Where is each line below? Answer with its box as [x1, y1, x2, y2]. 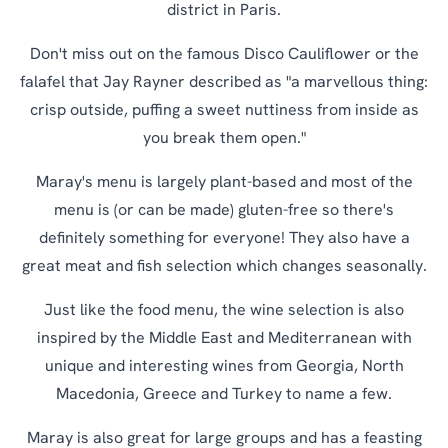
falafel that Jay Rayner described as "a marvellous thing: [20, 74, 428, 91]
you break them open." [142, 130, 306, 147]
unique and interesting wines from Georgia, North [44, 358, 404, 375]
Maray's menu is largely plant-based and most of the [35, 174, 413, 191]
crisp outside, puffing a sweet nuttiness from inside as [29, 102, 419, 119]
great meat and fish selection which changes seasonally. [21, 258, 427, 275]
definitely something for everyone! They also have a [38, 230, 410, 247]
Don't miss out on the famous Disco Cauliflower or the [29, 46, 419, 63]
